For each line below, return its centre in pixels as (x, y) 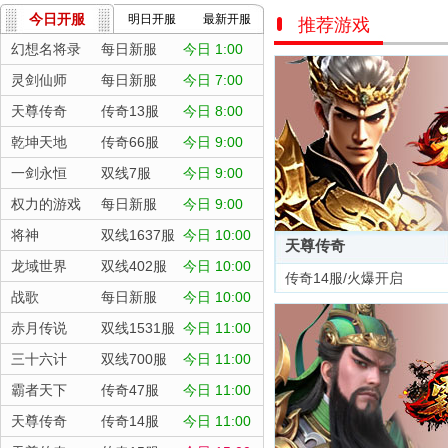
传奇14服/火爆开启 (342, 278)
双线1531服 (138, 328)
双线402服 (134, 266)
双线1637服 (138, 235)
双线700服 (134, 359)
